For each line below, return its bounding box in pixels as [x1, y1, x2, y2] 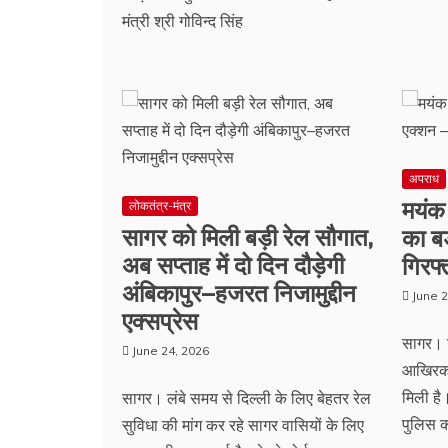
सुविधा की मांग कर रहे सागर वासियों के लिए [122, 415, 364, 435]
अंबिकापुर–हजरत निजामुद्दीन [122, 273, 356, 309]
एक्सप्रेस [122, 301, 198, 337]
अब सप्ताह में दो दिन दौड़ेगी [122, 245, 344, 281]
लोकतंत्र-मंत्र [129, 198, 191, 213]
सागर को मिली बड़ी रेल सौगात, [122, 217, 372, 253]
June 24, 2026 [132, 343, 209, 358]
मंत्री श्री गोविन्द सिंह [122, 11, 243, 31]
